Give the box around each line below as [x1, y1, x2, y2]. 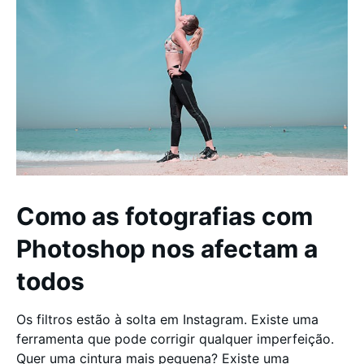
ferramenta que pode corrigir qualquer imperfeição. [16, 331, 334, 347]
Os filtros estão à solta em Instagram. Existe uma [16, 311, 318, 327]
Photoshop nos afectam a [16, 234, 318, 263]
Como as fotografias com [16, 201, 313, 231]
